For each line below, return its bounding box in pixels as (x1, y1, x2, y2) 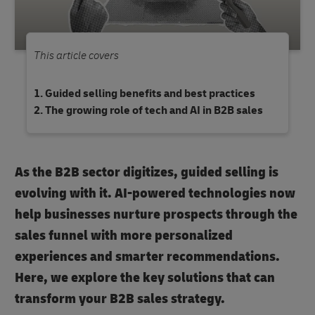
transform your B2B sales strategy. (15, 290, 225, 308)
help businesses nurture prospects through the (15, 205, 297, 224)
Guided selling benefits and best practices (45, 86, 255, 101)
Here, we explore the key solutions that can (15, 269, 275, 287)
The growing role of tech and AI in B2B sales (45, 103, 263, 118)
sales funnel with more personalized (15, 226, 233, 245)
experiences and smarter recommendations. (15, 247, 280, 266)
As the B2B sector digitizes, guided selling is (15, 163, 278, 181)
